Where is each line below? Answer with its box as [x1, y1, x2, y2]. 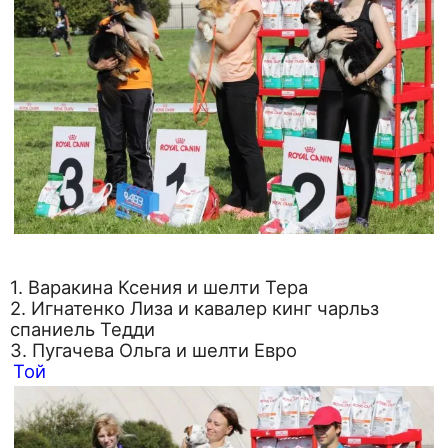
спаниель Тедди [10, 318, 155, 341]
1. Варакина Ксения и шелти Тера [10, 276, 308, 299]
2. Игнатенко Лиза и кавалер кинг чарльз [10, 297, 379, 320]
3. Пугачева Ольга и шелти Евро [10, 339, 297, 362]
